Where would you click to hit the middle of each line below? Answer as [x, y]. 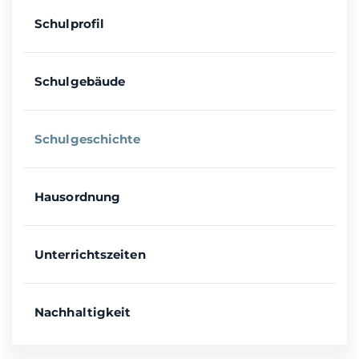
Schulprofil [70, 24]
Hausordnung [78, 197]
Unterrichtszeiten [90, 255]
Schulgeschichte [88, 139]
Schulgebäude [80, 82]
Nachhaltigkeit [83, 313]
